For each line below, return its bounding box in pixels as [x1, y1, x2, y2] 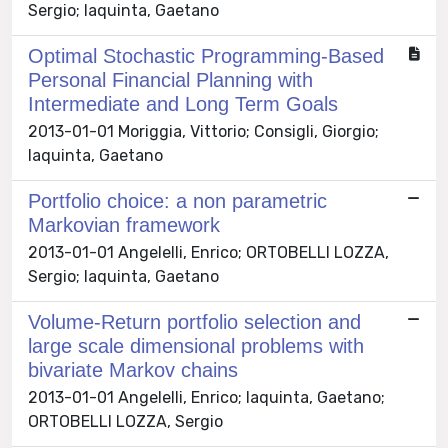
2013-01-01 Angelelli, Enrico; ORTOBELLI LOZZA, [28, 243, 389, 263]
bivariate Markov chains [28, 359, 238, 382]
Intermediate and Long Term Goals [28, 93, 338, 116]
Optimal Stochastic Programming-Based [28, 45, 384, 68]
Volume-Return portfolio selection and [28, 311, 361, 334]
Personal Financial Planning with [28, 69, 313, 92]
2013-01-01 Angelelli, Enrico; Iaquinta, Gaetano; [28, 388, 385, 408]
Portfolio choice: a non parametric [28, 190, 327, 213]
